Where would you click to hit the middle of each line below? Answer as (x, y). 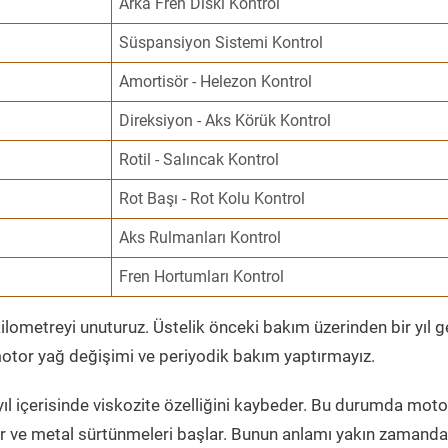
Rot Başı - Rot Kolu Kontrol (212, 198)
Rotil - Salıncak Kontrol (199, 159)
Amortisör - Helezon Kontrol (216, 81)
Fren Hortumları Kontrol (202, 276)
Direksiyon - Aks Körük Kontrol (225, 120)
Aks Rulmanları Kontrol (200, 237)
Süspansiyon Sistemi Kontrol (221, 42)
